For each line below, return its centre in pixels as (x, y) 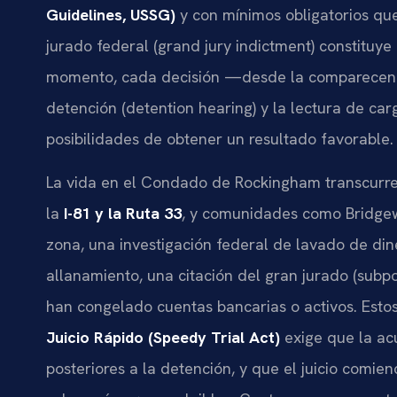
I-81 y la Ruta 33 (123, 214)
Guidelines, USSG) (111, 14)
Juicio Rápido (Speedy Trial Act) (163, 338)
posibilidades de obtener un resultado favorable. (220, 138)
